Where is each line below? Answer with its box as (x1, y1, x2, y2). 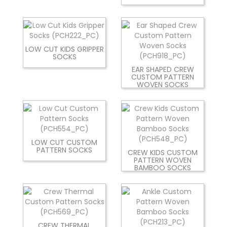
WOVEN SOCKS (137, 79, 188, 90)
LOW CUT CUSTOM (31, 137, 97, 147)
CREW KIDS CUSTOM (128, 147, 198, 158)
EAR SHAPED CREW (131, 64, 194, 74)
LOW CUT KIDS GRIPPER (25, 44, 104, 54)
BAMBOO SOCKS (134, 162, 191, 173)
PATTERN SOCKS (36, 144, 92, 155)
